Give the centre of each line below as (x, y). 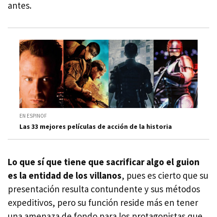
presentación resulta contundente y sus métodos (104, 189)
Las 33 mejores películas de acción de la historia (96, 126)
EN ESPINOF (33, 116)
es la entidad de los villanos (65, 175)
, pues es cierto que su (165, 175)
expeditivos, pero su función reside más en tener (103, 202)
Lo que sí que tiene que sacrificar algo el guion (104, 162)
